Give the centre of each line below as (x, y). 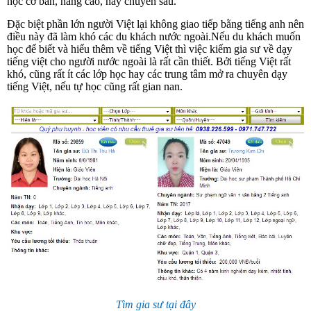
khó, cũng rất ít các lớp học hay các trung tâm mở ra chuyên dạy (147, 74)
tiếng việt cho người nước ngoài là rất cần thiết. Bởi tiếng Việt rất (149, 61)
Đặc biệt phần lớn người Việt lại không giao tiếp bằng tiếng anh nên (155, 24)
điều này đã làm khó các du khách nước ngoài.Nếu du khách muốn (154, 36)
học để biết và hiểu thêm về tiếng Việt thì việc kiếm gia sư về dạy (150, 49)
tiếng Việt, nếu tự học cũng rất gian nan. (95, 86)
